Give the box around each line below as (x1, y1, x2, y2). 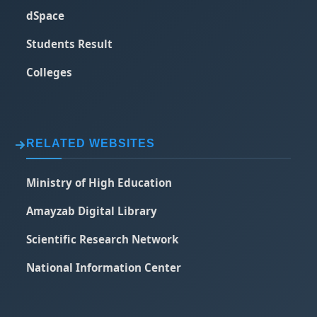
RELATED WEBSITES (26, 137, 156, 150)
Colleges (26, 65, 73, 80)
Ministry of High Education (26, 175, 173, 190)
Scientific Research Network (26, 232, 179, 247)
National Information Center (26, 260, 182, 275)
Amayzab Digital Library (26, 204, 158, 219)
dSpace (26, 8, 65, 23)
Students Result (26, 37, 113, 52)
